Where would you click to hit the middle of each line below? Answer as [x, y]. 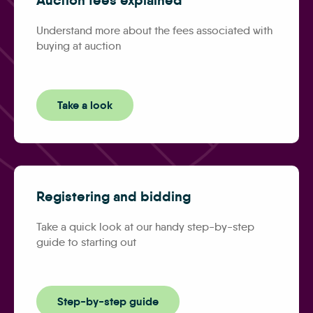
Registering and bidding [114, 196]
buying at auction [79, 45]
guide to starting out [86, 242]
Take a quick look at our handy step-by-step [145, 226]
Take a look [85, 105]
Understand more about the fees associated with [154, 30]
